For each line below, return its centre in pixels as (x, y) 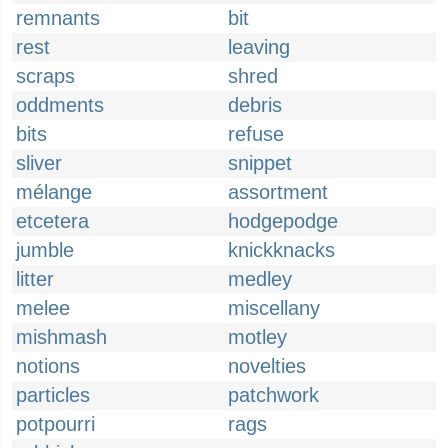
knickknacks (281, 250)
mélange (54, 192)
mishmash (61, 337)
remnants (58, 18)
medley (260, 279)
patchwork (273, 395)
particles (53, 395)
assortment (278, 192)
